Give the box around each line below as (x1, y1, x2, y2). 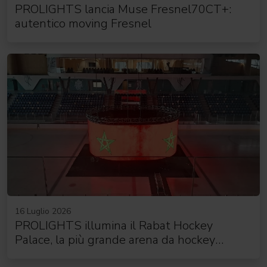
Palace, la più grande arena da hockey (14, 231, 215, 248)
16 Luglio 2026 (14, 205, 71, 217)
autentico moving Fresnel (14, 15, 151, 32)
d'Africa (14, 246, 55, 262)
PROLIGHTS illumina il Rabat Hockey (14, 217, 213, 234)
